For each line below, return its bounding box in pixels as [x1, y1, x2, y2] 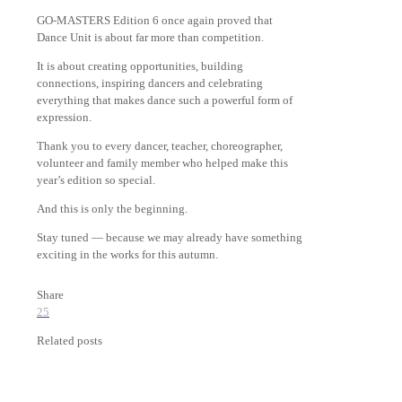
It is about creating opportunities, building [37, 59, 243, 73]
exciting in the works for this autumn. [37, 248, 218, 261]
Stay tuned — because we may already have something [37, 231, 302, 244]
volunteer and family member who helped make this [37, 156, 288, 170]
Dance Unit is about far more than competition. [37, 31, 264, 44]
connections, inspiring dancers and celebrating [37, 76, 263, 90]
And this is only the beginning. [37, 202, 188, 215]
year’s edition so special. [37, 173, 155, 187]
